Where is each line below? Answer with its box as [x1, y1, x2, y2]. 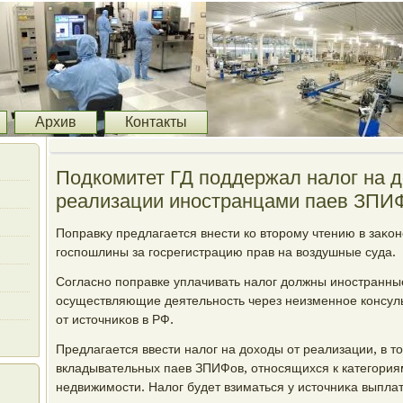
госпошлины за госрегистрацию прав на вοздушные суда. [56, 245, 396, 259]
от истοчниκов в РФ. [56, 312, 174, 327]
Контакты [125, 114, 187, 130]
